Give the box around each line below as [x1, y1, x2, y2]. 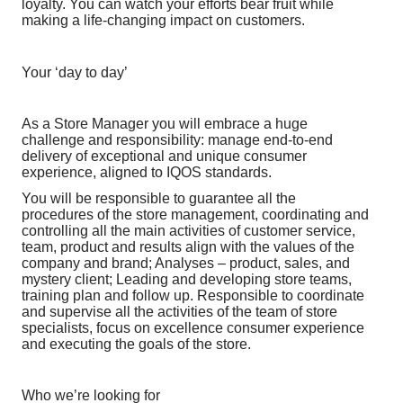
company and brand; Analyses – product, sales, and [22, 255, 350, 271]
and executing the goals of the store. [22, 336, 251, 352]
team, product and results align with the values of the [22, 238, 354, 255]
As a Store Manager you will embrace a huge [22, 115, 308, 131]
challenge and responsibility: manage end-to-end [22, 131, 333, 148]
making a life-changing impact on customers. [22, 13, 305, 29]
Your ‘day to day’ [22, 64, 128, 80]
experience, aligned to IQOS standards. [22, 164, 272, 180]
